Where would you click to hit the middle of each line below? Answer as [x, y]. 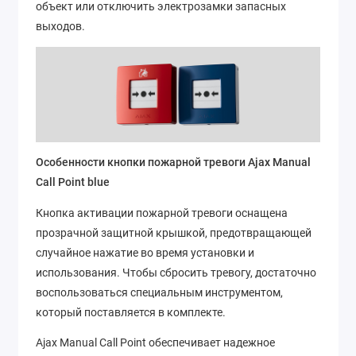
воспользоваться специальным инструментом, [159, 292]
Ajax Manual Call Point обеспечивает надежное [155, 343]
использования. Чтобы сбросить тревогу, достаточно [176, 272]
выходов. [60, 26]
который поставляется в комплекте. [131, 312]
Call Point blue [73, 182]
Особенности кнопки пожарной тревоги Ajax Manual [173, 163]
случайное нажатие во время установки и [145, 252]
